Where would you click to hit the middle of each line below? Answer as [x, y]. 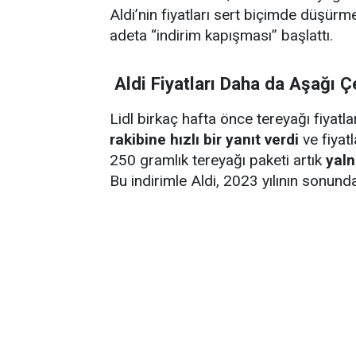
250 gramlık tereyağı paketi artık [218, 160]
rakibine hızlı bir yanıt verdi [204, 139]
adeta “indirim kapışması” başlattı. [221, 35]
